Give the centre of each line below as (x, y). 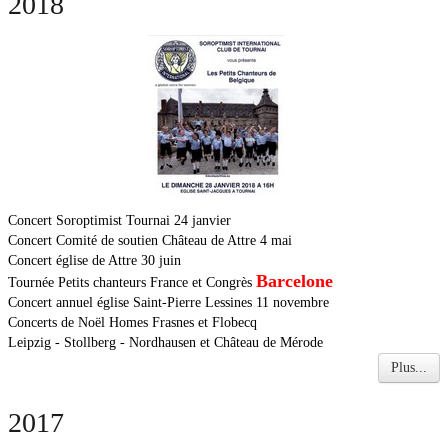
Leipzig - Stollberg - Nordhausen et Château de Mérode (165, 342)
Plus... (409, 367)
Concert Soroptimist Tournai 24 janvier (119, 220)
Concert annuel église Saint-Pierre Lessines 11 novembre (168, 302)
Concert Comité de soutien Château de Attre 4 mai (150, 240)
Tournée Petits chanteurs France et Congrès (132, 282)
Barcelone (294, 281)
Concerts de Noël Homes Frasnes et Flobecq (132, 322)
